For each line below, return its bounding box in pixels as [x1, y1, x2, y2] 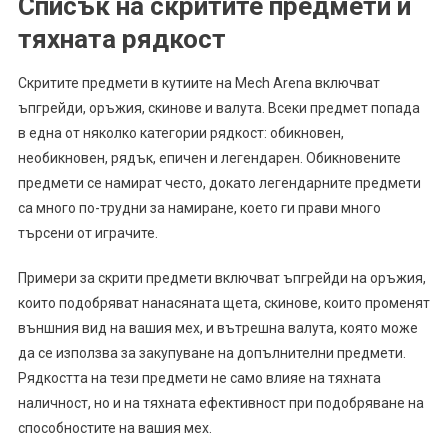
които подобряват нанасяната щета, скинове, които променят [17, 294, 430, 311]
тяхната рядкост [17, 23, 226, 54]
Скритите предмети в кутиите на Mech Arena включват [17, 74, 380, 91]
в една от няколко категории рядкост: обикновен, [17, 124, 344, 141]
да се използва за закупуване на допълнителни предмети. [17, 344, 406, 361]
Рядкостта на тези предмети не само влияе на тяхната [17, 369, 381, 386]
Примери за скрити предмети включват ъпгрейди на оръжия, [17, 269, 426, 286]
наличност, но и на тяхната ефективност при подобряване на [17, 394, 424, 411]
